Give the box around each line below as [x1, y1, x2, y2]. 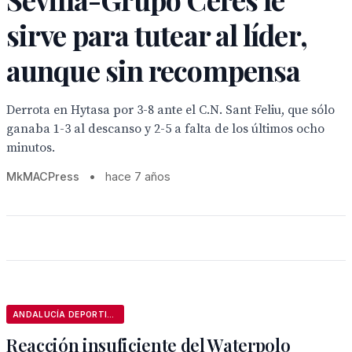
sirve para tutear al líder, [6, 16, 307, 53]
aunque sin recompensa [6, 51, 301, 89]
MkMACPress [6, 170, 79, 183]
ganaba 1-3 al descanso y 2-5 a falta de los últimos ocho [6, 121, 324, 137]
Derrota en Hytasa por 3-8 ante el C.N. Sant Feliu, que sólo [6, 102, 335, 118]
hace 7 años [105, 170, 170, 183]
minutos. [6, 140, 55, 156]
